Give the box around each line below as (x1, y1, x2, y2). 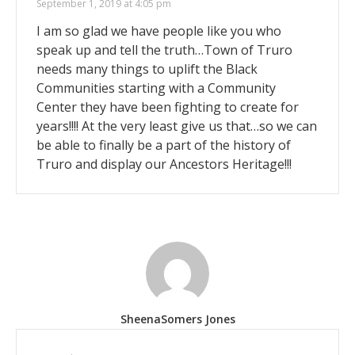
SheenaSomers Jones (120, 311, 235, 326)
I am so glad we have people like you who (36, 21, 281, 40)
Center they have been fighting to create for (36, 97, 299, 116)
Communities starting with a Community (36, 78, 276, 97)
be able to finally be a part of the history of (36, 136, 291, 154)
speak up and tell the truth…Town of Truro (36, 40, 292, 59)
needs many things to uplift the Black (36, 59, 258, 78)
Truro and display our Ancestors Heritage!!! (36, 155, 292, 173)
